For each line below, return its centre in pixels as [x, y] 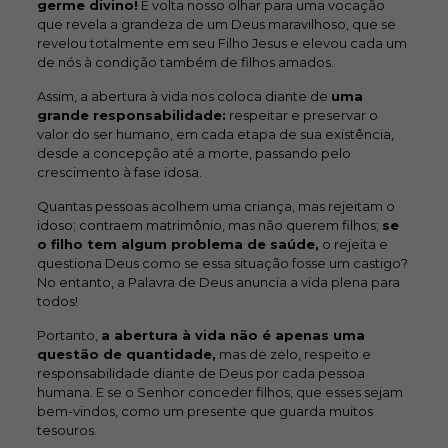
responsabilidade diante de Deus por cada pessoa [200, 373]
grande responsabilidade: [131, 115]
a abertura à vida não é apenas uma [232, 335]
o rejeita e [353, 244]
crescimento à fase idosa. [119, 172]
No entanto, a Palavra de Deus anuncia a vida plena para [218, 282]
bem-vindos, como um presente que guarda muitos [204, 411]
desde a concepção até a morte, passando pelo [193, 153]
